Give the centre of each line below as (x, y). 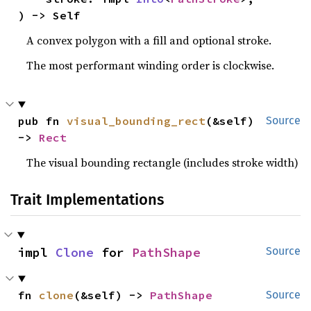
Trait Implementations (87, 200)
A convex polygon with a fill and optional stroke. (149, 41)
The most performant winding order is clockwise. (151, 66)
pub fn (43, 121)
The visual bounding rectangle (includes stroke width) (163, 163)
